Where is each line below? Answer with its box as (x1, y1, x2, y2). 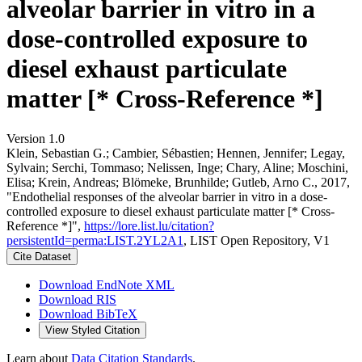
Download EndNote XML (39, 277, 175, 292)
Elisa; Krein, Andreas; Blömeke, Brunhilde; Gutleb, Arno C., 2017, (6, 175, 350, 189)
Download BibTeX (39, 306, 137, 321)
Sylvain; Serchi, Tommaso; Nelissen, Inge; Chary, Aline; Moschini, (6, 160, 348, 175)
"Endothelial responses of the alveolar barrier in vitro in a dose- (6, 189, 327, 204)
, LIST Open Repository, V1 (183, 233, 330, 247)
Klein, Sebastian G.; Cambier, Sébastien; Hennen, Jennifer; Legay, (6, 145, 345, 160)
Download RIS (39, 292, 116, 306)
